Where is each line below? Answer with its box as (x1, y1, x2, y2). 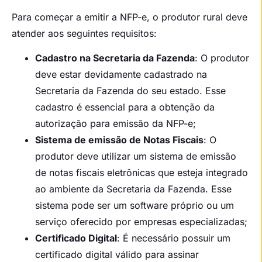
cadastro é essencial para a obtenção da (35, 101, 215, 113)
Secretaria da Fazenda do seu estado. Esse (35, 85, 226, 97)
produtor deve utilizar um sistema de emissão (35, 150, 236, 163)
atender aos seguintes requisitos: (12, 27, 157, 39)
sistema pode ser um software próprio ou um (35, 199, 234, 212)
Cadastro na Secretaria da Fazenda (35, 52, 195, 64)
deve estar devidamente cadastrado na (35, 68, 207, 81)
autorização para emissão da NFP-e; (35, 118, 196, 130)
